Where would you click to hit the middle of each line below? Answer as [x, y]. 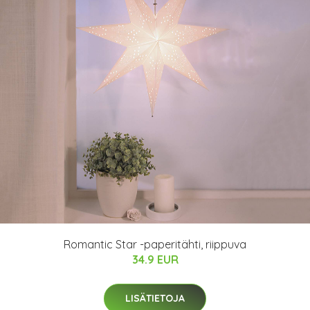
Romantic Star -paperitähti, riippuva [155, 244]
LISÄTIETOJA [155, 298]
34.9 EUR [155, 259]
